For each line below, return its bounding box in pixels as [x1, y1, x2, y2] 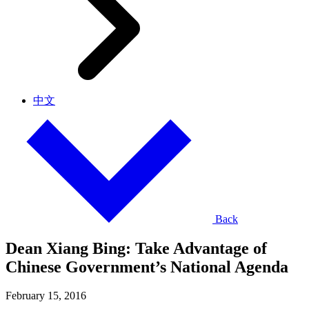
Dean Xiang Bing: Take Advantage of [6, 239, 267, 257]
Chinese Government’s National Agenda [6, 257, 288, 276]
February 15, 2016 [6, 290, 86, 302]
